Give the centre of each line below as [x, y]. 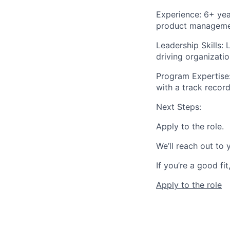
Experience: [179, 15]
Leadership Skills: [190, 45]
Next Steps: [179, 107]
